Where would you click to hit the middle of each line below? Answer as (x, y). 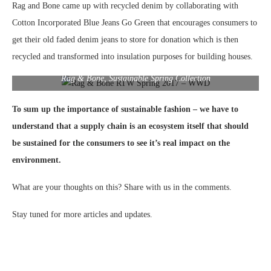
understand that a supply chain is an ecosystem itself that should (130, 126)
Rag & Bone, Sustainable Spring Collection (135, 78)
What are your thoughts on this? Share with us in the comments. (122, 187)
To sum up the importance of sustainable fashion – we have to (125, 109)
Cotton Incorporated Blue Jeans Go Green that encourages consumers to (135, 22)
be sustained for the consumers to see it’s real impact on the (121, 143)
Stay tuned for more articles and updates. (82, 214)
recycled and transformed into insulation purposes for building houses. (132, 56)
